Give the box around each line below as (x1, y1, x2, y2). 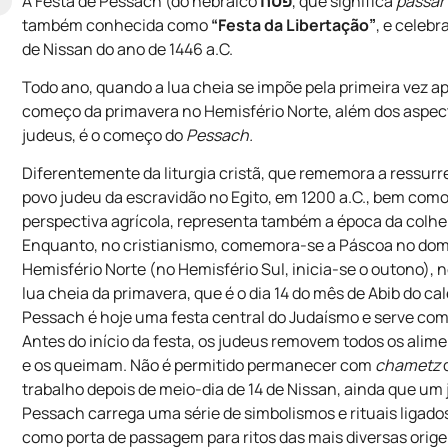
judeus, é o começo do (22, 124, 187, 147)
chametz (375, 354, 441, 377)
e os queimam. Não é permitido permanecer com (22, 354, 376, 377)
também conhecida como (22, 13, 212, 36)
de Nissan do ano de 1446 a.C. (22, 37, 234, 60)
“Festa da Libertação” (211, 13, 377, 36)
